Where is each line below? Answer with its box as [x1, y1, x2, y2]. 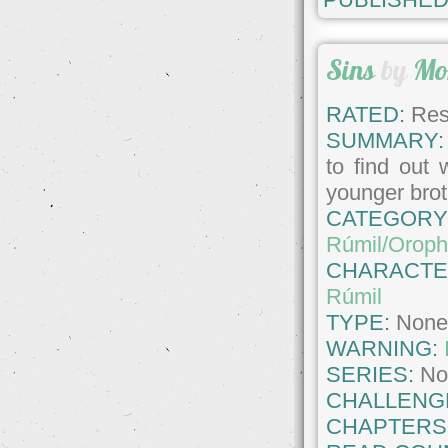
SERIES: [326, 362, 415, 388]
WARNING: [326, 336, 445, 362]
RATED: [326, 102, 406, 128]
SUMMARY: [326, 128, 445, 154]
